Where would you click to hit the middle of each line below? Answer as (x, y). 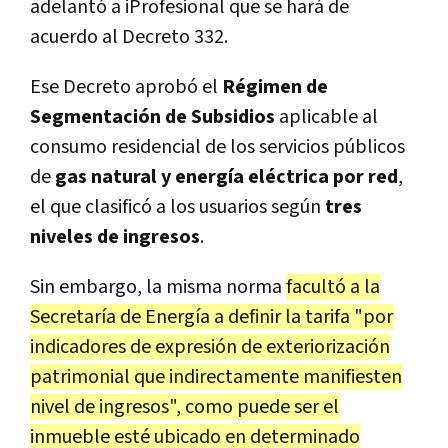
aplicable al (326, 117)
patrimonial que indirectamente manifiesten (216, 377)
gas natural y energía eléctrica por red (226, 177)
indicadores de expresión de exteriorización (210, 347)
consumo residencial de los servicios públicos (217, 147)
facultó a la (333, 287)
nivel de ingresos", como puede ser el (184, 407)
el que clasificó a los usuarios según (177, 207)
